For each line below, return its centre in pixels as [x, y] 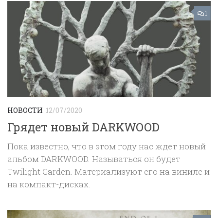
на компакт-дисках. [49, 184]
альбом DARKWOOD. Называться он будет [94, 159]
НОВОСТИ [25, 110]
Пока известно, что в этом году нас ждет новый [107, 146]
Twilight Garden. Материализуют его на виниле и [109, 171]
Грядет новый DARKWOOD [83, 127]
